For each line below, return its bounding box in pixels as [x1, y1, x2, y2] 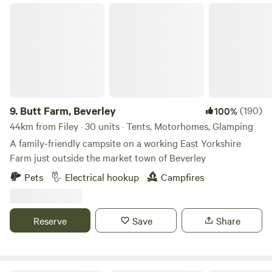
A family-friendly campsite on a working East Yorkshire [10, 136, 241, 149]
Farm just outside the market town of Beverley [10, 151, 206, 164]
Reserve [33, 214, 67, 227]
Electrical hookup [65, 170, 139, 183]
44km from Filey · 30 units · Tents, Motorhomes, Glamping [10, 119, 253, 132]
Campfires [161, 170, 204, 183]
